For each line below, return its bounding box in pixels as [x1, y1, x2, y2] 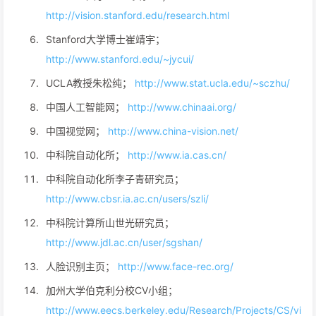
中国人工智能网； [46, 101, 128, 113]
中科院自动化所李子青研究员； [46, 173, 184, 185]
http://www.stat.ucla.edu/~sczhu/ [135, 77, 290, 89]
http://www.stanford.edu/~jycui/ [46, 53, 194, 65]
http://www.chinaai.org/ [128, 101, 236, 113]
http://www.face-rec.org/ [118, 260, 233, 272]
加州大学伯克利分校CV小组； [46, 284, 178, 296]
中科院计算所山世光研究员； [46, 217, 174, 229]
